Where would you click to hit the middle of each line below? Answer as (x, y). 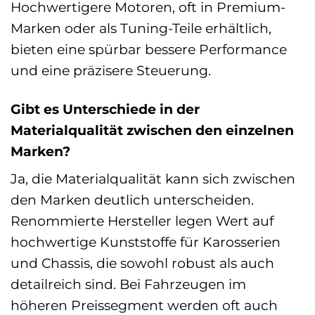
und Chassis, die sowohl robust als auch (142, 263)
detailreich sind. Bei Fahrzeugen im (128, 284)
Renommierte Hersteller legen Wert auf (142, 221)
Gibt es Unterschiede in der (105, 109)
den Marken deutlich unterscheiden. (132, 200)
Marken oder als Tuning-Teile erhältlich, (141, 28)
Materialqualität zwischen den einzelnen (152, 130)
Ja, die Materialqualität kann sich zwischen (153, 179)
